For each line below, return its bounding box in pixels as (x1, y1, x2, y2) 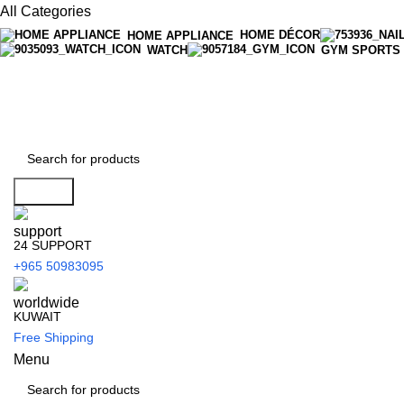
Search (21, 184, 67, 199)
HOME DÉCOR (240, 28, 320, 41)
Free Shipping (14, 330, 94, 344)
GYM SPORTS (321, 42, 400, 57)
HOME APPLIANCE (127, 28, 234, 42)
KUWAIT (14, 309, 61, 324)
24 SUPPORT (14, 238, 92, 252)
